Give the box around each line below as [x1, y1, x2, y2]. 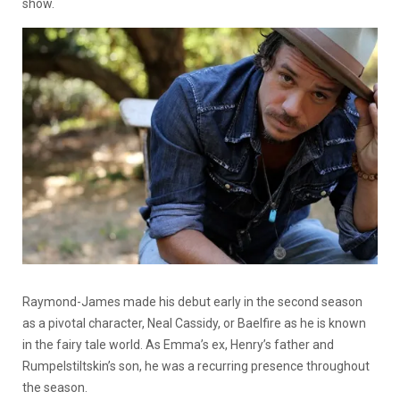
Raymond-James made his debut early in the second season [22, 295, 362, 310]
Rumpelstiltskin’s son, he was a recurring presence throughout [22, 359, 370, 374]
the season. [22, 380, 87, 396]
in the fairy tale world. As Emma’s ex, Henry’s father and [22, 337, 334, 353]
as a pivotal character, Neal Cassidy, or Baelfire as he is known [22, 316, 366, 331]
